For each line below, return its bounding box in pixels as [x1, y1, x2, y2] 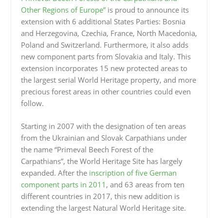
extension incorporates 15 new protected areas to [20, 63, 187, 73]
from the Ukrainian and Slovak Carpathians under [20, 132, 187, 143]
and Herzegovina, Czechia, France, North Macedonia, [20, 28, 197, 38]
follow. [20, 98, 44, 108]
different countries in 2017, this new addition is [20, 191, 180, 201]
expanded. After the [20, 167, 89, 178]
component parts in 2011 [20, 179, 106, 189]
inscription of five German [89, 167, 177, 178]
